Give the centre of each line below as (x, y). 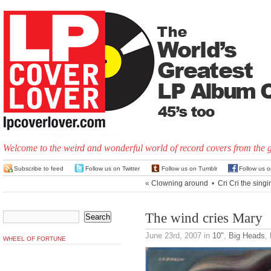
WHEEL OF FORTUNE (34, 239)
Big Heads (247, 236)
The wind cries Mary (204, 218)
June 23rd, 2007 (173, 236)
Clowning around (180, 183)
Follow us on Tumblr (189, 168)
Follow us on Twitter (113, 168)
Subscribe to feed (39, 168)
